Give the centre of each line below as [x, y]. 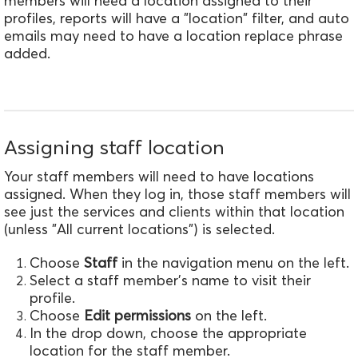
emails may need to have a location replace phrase [173, 36]
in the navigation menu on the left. [233, 262]
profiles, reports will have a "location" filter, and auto [177, 18]
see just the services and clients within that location [174, 211]
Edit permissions [137, 315]
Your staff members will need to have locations [159, 176]
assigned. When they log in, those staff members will [177, 193]
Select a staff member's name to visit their [170, 280]
